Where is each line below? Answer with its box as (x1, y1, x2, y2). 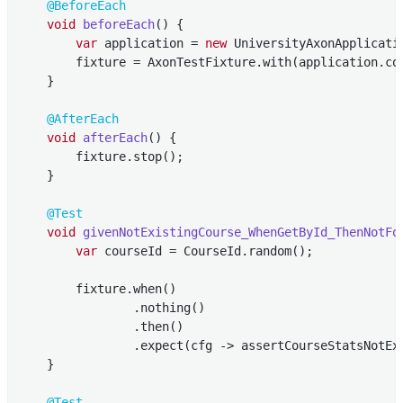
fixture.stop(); (18, 148, 184, 164)
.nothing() (18, 300, 206, 315)
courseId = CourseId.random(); (97, 243, 314, 258)
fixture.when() (18, 281, 177, 296)
